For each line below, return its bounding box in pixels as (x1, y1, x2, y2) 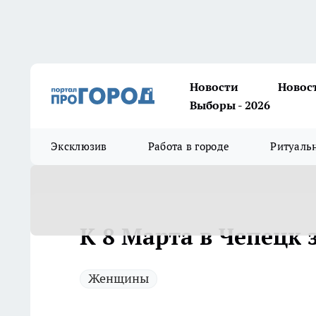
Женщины (88, 270, 149, 286)
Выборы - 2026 (190, 98, 270, 112)
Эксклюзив (51, 140, 107, 153)
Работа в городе (147, 140, 230, 153)
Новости (190, 80, 238, 94)
